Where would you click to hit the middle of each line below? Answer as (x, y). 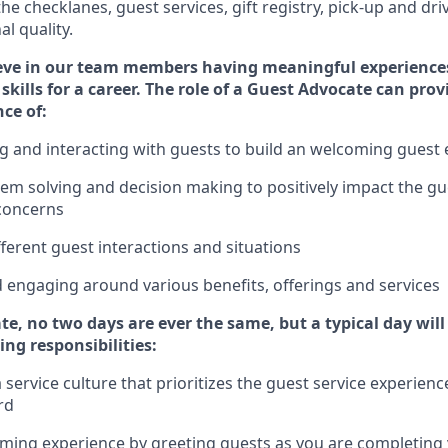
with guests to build (208, 149)
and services (391, 285)
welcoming (353, 149)
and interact (57, 149)
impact (368, 187)
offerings (307, 285)
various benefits (204, 285)
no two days (75, 323)
